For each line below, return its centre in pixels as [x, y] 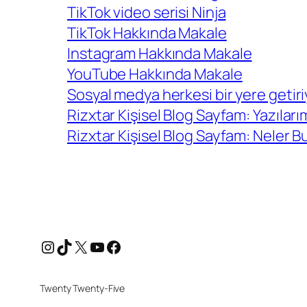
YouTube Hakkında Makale [155, 74]
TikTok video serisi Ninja [147, 13]
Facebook [141, 246]
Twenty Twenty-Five [83, 288]
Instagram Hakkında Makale [160, 54]
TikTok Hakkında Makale [147, 33]
